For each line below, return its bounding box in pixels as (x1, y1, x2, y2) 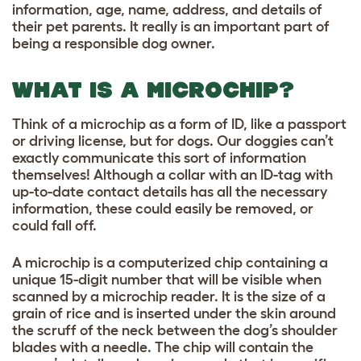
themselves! (12, 166, 93, 183)
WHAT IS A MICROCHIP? (12, 77, 294, 102)
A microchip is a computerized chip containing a (12, 254, 328, 271)
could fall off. (12, 217, 97, 234)
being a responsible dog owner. (12, 35, 215, 52)
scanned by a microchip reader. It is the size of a (12, 288, 326, 305)
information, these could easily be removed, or (12, 200, 313, 217)
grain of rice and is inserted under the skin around (12, 305, 336, 322)
